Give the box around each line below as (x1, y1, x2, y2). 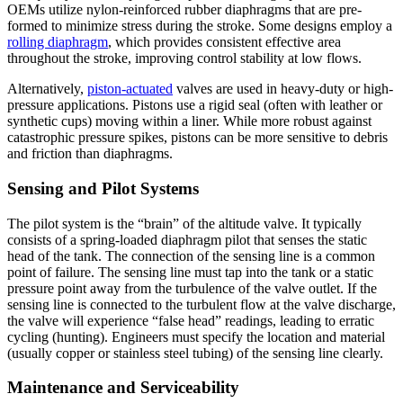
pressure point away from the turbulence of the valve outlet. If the (7, 280, 377, 296)
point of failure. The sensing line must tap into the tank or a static (7, 264, 373, 280)
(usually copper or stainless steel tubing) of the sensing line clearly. (7, 345, 383, 361)
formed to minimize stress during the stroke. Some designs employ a (7, 18, 392, 34)
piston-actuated (87, 81, 173, 97)
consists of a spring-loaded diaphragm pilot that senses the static (7, 231, 367, 247)
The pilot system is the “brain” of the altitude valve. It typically (7, 215, 362, 231)
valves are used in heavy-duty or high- (173, 81, 393, 97)
